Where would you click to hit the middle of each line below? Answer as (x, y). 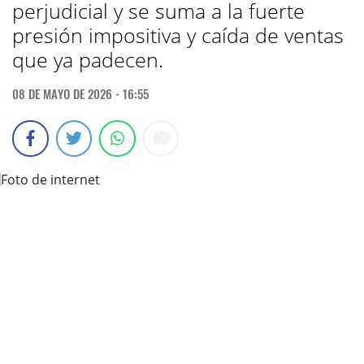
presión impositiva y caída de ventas (178, 35)
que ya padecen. (88, 59)
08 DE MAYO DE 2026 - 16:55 (80, 93)
